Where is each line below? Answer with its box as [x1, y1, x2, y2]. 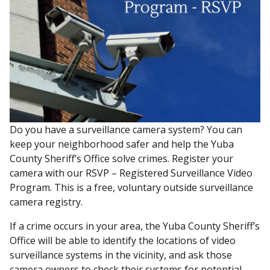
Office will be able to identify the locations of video [10, 233, 236, 247]
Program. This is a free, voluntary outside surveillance [10, 180, 253, 194]
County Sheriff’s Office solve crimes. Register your [10, 151, 233, 165]
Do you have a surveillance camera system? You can [10, 122, 242, 136]
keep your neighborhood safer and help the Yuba [10, 137, 234, 151]
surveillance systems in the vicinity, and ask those [10, 248, 232, 262]
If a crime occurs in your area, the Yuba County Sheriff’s [10, 219, 260, 233]
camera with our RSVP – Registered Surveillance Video [10, 166, 253, 180]
